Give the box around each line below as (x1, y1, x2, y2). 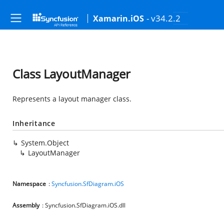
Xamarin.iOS (93, 13, 144, 24)
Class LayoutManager (12, 65, 130, 82)
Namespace (12, 179, 46, 188)
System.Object (21, 138, 69, 147)
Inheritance (12, 118, 55, 128)
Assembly (12, 201, 39, 209)
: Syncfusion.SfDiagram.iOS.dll (42, 201, 125, 209)
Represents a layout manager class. (12, 94, 131, 103)
